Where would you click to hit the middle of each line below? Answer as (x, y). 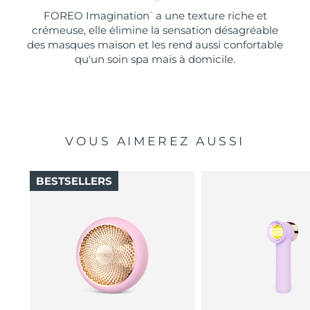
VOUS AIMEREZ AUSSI (155, 141)
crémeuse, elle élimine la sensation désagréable (155, 30)
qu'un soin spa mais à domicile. (155, 59)
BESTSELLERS (74, 181)
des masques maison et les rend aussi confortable (155, 44)
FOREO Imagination (96, 15)
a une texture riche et (210, 15)
